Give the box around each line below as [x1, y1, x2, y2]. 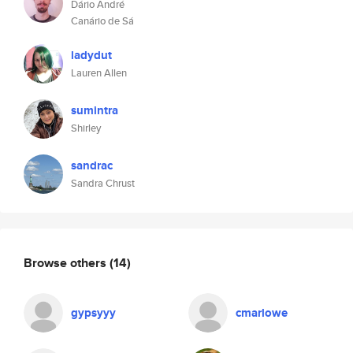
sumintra [71, 102, 118, 119]
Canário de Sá [71, 13, 134, 28]
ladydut [71, 46, 112, 64]
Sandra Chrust [71, 176, 135, 191]
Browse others [24, 253, 110, 272]
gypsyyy [71, 304, 116, 321]
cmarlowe [236, 304, 288, 321]
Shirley [71, 121, 101, 136]
